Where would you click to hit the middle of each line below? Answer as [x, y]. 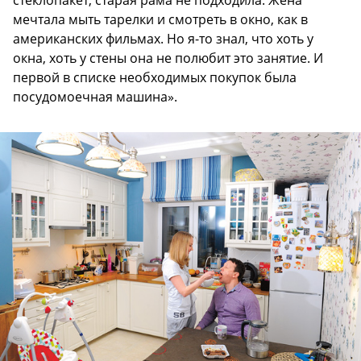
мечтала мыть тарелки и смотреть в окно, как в [160, 19]
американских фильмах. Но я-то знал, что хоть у [163, 38]
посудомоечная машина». [95, 96]
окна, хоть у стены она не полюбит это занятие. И [168, 58]
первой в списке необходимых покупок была [155, 77]
